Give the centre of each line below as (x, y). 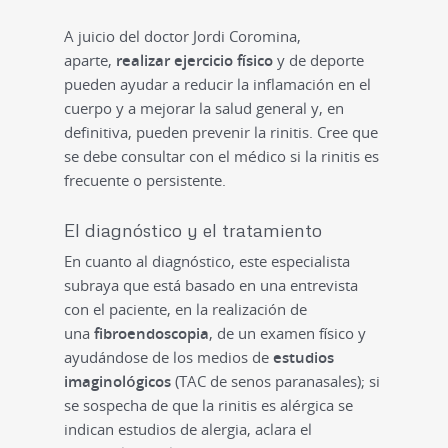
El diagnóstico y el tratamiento (193, 229)
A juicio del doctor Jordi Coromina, (182, 35)
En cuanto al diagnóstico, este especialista (207, 260)
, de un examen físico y (287, 332)
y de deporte (318, 59)
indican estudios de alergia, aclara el (188, 428)
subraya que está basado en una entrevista (211, 284)
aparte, (90, 59)
